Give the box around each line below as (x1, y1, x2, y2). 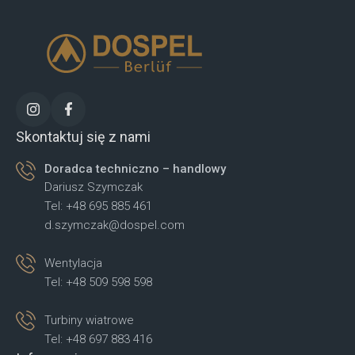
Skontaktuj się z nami (16, 128, 151, 145)
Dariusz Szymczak (44, 179, 143, 194)
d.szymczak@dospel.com (44, 217, 185, 232)
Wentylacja (44, 255, 102, 270)
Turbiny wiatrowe (44, 312, 134, 327)
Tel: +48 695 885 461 (44, 198, 152, 213)
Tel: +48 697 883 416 (44, 331, 152, 346)
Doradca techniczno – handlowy (44, 161, 226, 176)
